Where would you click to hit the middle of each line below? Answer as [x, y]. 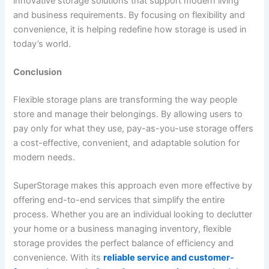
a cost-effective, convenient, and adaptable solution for [127, 143]
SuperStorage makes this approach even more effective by [133, 186]
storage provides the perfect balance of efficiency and [124, 243]
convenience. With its [57, 258]
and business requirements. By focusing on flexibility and [129, 15]
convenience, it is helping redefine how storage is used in [130, 29]
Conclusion [38, 72]
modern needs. [44, 157]
